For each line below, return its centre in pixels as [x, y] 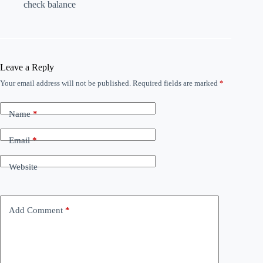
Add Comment [36, 210]
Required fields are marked [176, 83]
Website [23, 166]
